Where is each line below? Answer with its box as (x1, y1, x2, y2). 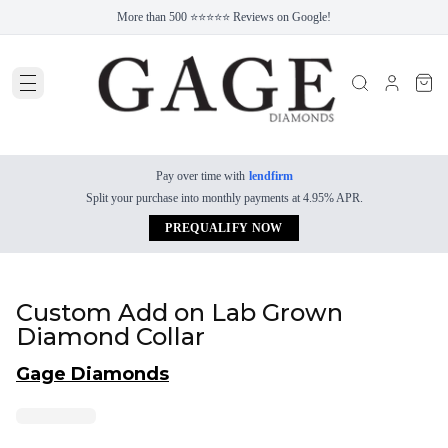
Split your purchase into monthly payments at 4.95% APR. (85, 191, 363, 205)
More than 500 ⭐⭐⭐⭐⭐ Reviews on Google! (117, 10, 331, 24)
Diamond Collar (16, 322, 205, 351)
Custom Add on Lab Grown (16, 298, 343, 327)
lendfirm (248, 169, 293, 183)
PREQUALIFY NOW (165, 221, 283, 235)
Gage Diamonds (16, 363, 169, 385)
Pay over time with (155, 169, 245, 183)
